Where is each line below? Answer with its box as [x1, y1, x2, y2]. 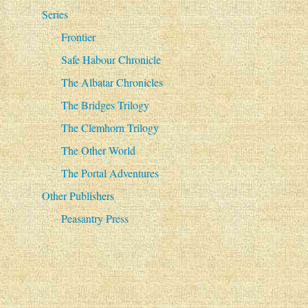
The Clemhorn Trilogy [60, 120, 159, 135]
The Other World [60, 143, 135, 158]
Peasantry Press [60, 211, 129, 226]
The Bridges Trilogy [60, 98, 149, 113]
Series [41, 7, 68, 22]
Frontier [60, 30, 96, 45]
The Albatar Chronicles [60, 75, 163, 90]
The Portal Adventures [60, 166, 159, 181]
